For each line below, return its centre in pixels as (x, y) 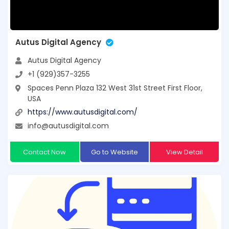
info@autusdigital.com (68, 125)
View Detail (184, 152)
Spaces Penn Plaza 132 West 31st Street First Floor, (115, 88)
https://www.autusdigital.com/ (83, 112)
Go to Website (114, 152)
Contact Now (45, 152)
